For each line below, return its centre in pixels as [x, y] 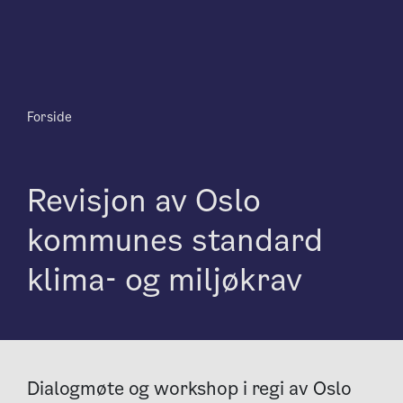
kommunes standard [175, 240]
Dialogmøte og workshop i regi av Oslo [189, 389]
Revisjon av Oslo [144, 201]
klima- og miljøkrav [165, 280]
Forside [49, 117]
